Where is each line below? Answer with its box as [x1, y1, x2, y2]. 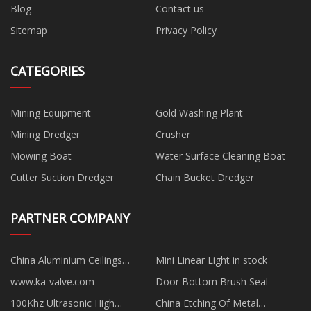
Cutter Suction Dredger [10, 170, 114, 184]
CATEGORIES [10, 62, 85, 79]
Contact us [155, 1, 204, 15]
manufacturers [10, 269, 76, 283]
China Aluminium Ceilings [10, 253, 122, 267]
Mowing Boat [10, 149, 72, 162]
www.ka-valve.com [10, 274, 94, 288]
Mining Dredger [10, 127, 80, 141]
